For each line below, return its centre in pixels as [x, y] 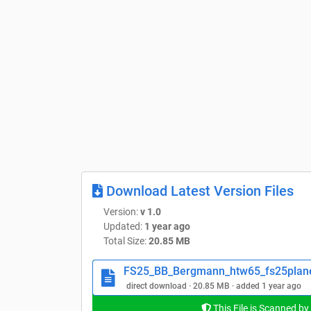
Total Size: [126, 241]
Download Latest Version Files [198, 191]
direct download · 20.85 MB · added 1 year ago [214, 286]
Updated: [124, 226]
